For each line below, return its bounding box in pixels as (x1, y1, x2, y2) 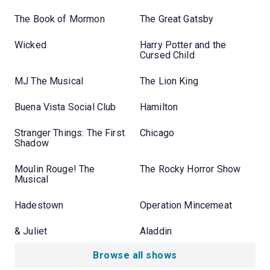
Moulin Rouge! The (14, 163, 95, 175)
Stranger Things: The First (14, 127, 125, 139)
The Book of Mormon (14, 13, 105, 25)
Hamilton (140, 101, 178, 113)
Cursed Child (140, 49, 195, 61)
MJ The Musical (14, 75, 84, 87)
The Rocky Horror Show (140, 163, 241, 175)
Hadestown (14, 199, 64, 211)
